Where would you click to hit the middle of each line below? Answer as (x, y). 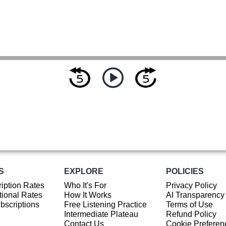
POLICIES (185, 171)
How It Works (88, 195)
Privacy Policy (191, 186)
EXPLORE (83, 171)
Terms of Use (189, 205)
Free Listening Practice (105, 205)
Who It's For (85, 186)
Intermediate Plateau (101, 214)
